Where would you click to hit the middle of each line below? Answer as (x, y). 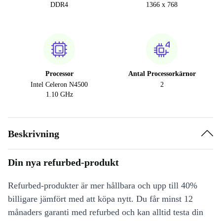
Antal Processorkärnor (162, 74)
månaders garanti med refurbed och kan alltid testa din (106, 212)
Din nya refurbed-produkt (63, 162)
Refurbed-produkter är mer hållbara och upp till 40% (103, 185)
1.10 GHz (59, 94)
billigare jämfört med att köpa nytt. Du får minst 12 (100, 199)
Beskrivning (34, 133)
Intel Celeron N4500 (59, 85)
